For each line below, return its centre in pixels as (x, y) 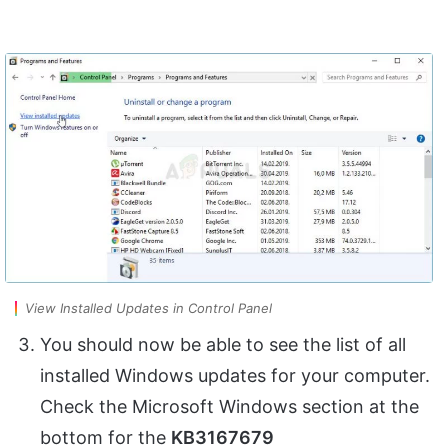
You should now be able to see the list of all (223, 345)
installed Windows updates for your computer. (235, 376)
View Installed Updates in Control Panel (148, 308)
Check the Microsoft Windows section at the (229, 407)
